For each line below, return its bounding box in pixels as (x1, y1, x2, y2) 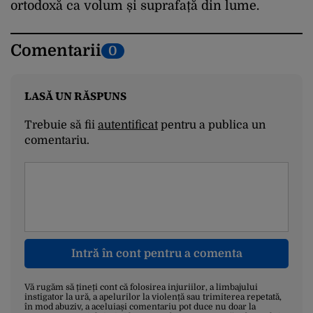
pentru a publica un (158, 119, 265, 132)
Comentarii (10, 41, 101, 61)
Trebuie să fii (24, 119, 98, 132)
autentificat (98, 119, 158, 132)
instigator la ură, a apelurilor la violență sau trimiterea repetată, (24, 292, 282, 303)
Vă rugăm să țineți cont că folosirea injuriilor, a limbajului (24, 282, 258, 293)
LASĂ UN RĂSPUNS (24, 88, 126, 104)
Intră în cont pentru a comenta (71, 247, 242, 261)
